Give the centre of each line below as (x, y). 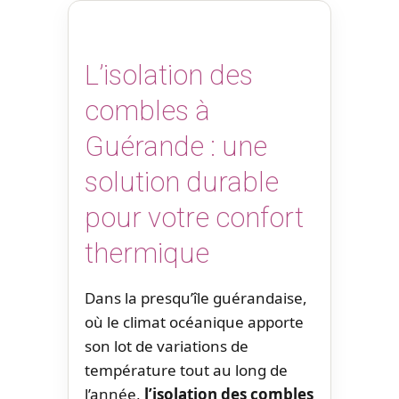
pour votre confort (194, 218)
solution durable (182, 183)
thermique (147, 254)
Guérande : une (176, 147)
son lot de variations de (167, 346)
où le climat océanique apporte (194, 322)
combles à (147, 111)
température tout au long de (186, 370)
